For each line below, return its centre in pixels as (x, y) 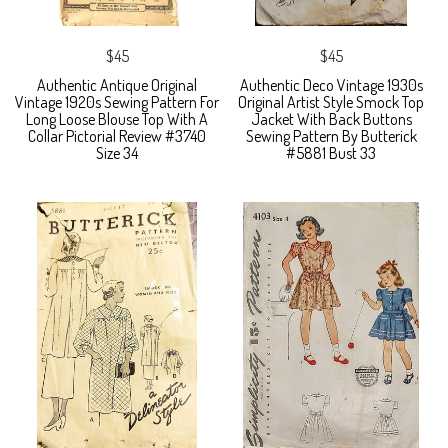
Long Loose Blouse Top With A (117, 118)
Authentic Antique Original (117, 84)
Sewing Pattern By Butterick (331, 135)
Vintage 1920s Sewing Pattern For (117, 101)
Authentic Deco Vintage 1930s (331, 84)
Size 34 (117, 152)
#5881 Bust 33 (331, 152)
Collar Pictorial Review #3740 (117, 135)
